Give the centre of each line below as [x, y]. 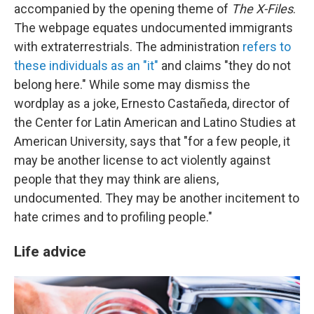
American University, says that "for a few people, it [152, 142]
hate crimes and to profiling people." [113, 217]
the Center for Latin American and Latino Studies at [155, 123]
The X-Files [262, 9]
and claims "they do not [225, 66]
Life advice [50, 252]
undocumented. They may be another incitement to [157, 198]
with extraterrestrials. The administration [128, 47]
